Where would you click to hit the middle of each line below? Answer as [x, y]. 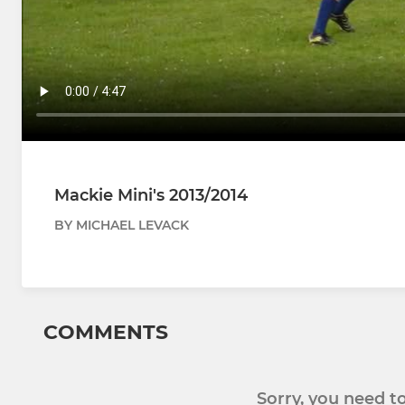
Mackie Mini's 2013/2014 [151, 195]
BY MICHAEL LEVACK [122, 225]
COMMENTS [106, 332]
